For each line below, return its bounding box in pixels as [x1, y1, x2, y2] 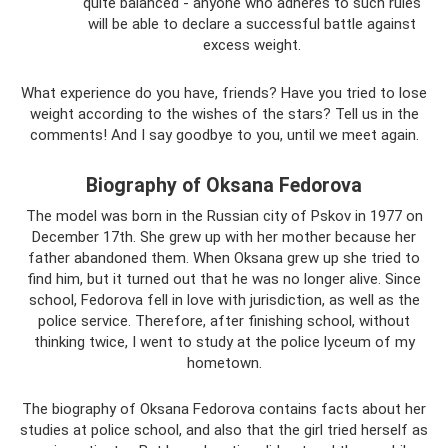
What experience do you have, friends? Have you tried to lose [21, 83, 427, 102]
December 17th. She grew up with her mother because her [32, 227, 416, 246]
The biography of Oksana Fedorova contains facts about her [22, 399, 426, 418]
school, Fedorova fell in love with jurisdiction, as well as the [28, 290, 420, 309]
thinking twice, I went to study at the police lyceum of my [33, 332, 415, 351]
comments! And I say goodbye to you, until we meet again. [29, 125, 419, 144]
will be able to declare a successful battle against [87, 14, 416, 33]
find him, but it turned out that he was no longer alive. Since [27, 269, 421, 288]
